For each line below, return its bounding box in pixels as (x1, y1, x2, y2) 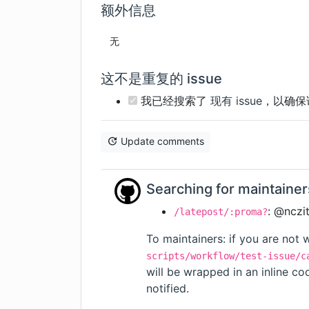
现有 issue (210, 94, 262, 108)
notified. (146, 281, 189, 296)
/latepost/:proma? (174, 206, 268, 218)
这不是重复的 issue (101, 70, 222, 87)
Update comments (121, 135, 204, 147)
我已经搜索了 (137, 94, 210, 108)
